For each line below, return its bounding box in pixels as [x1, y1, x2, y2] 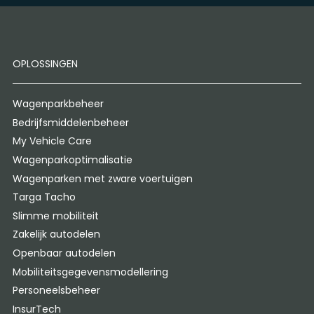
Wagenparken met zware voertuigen [12, 171, 193, 186]
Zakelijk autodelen [12, 227, 100, 242]
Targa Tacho [12, 190, 76, 205]
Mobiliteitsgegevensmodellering [12, 264, 168, 279]
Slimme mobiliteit [12, 208, 99, 223]
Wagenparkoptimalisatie [12, 153, 132, 168]
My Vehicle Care [12, 134, 92, 149]
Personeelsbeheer [12, 283, 100, 298]
